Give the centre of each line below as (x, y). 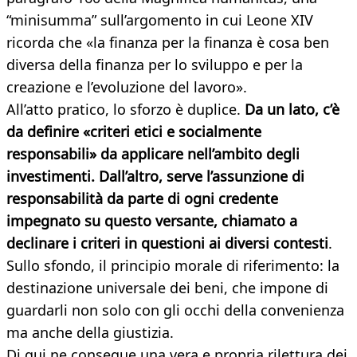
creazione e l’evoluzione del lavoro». (127, 87)
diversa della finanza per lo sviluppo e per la (155, 65)
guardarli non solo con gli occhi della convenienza (175, 310)
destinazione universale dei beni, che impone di (167, 288)
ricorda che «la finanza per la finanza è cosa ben (168, 43)
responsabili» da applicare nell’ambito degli (153, 154)
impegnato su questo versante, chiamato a (152, 221)
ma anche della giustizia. (90, 333)
